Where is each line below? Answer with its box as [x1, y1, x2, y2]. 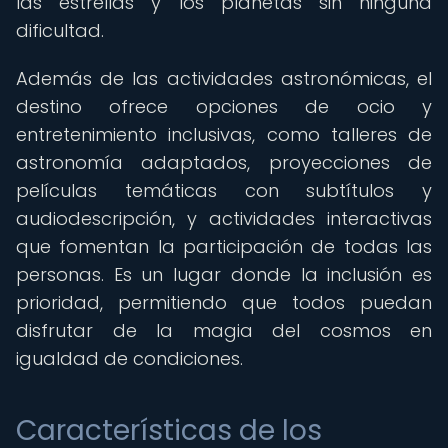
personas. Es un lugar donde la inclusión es [16, 262, 432, 287]
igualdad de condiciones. [16, 346, 243, 371]
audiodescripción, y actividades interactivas [16, 206, 432, 231]
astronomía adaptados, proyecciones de [16, 150, 432, 175]
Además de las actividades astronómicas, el [16, 66, 432, 91]
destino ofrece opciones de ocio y [16, 94, 432, 119]
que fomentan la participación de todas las [16, 234, 432, 259]
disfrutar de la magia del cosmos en [16, 318, 432, 343]
